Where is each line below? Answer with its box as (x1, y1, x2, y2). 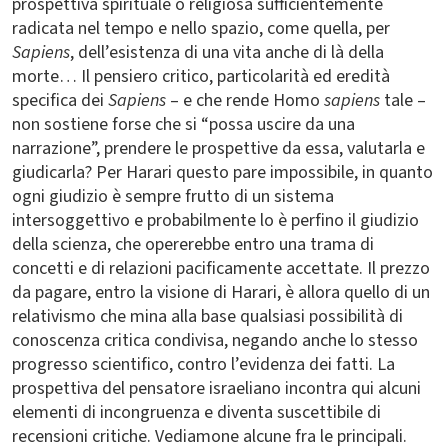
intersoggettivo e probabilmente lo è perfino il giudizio (12, 208, 419, 233)
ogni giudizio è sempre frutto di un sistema (12, 184, 334, 209)
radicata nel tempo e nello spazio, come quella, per (12, 16, 390, 41)
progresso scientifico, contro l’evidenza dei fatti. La (12, 352, 395, 377)
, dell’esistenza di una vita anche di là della (70, 40, 384, 65)
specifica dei (12, 88, 108, 113)
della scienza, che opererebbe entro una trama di (12, 232, 374, 257)
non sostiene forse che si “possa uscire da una (12, 112, 355, 137)
